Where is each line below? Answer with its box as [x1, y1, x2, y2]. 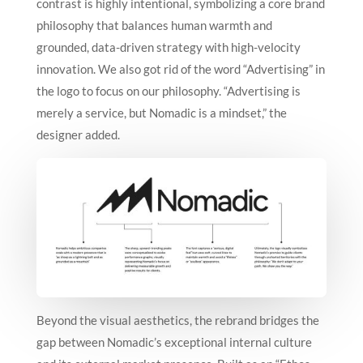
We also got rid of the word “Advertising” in [97, 62, 325, 77]
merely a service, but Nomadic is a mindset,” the [36, 105, 287, 121]
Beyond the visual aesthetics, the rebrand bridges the [36, 313, 319, 328]
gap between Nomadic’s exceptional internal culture [36, 335, 312, 350]
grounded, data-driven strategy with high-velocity [36, 40, 301, 55]
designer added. [36, 127, 120, 143]
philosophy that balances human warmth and [36, 18, 272, 33]
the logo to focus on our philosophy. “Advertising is [36, 83, 301, 99]
